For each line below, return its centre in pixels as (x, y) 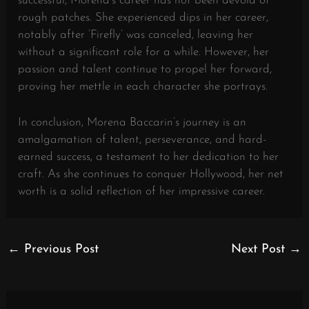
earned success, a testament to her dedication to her (149, 157)
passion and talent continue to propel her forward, (145, 69)
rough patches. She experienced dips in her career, (143, 17)
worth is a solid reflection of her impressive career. (142, 192)
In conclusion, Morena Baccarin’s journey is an (132, 123)
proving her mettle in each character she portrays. (143, 86)
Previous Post (60, 250)
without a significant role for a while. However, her (144, 52)
